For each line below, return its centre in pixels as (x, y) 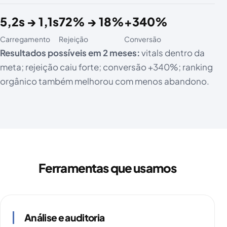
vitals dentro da (172, 52)
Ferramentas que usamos (107, 167)
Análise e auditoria (65, 217)
